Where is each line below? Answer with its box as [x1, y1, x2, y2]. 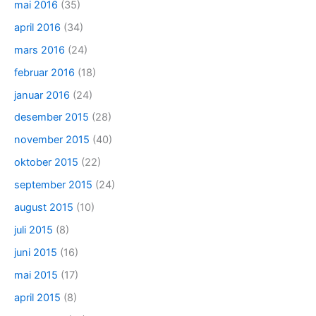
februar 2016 [14, 66, 75, 79]
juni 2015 [14, 246, 57, 260]
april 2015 [14, 291, 61, 304]
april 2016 [14, 20, 61, 34]
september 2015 [14, 178, 92, 192]
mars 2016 [14, 43, 65, 56]
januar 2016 [14, 88, 70, 102]
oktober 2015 [14, 156, 78, 169]
